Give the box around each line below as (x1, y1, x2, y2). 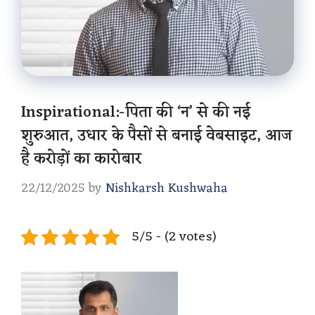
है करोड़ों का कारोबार (21, 145, 141, 173)
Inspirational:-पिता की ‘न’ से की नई (21, 98, 251, 127)
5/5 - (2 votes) (131, 224, 216, 249)
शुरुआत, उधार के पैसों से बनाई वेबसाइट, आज (21, 122, 292, 150)
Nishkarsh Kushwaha (105, 176, 229, 200)
